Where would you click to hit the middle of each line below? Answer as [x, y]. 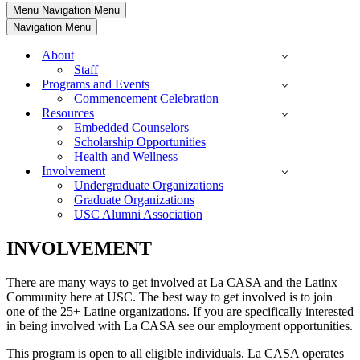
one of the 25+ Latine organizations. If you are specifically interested [180, 311]
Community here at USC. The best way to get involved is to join [170, 297]
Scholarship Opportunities [140, 142]
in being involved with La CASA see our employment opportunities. [180, 325]
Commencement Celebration [146, 99]
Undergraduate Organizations [149, 186]
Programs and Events [96, 84]
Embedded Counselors [131, 128]
